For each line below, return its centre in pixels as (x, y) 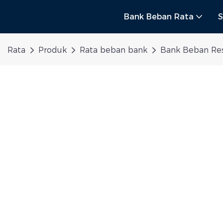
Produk (53, 50)
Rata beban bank (113, 50)
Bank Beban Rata (159, 17)
